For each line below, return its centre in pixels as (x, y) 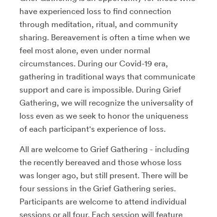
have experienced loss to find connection (95, 11)
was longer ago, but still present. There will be (104, 175)
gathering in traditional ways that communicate (107, 76)
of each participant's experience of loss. (93, 129)
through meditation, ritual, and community (99, 24)
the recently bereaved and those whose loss (101, 162)
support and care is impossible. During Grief (100, 89)
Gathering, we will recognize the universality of (106, 102)
